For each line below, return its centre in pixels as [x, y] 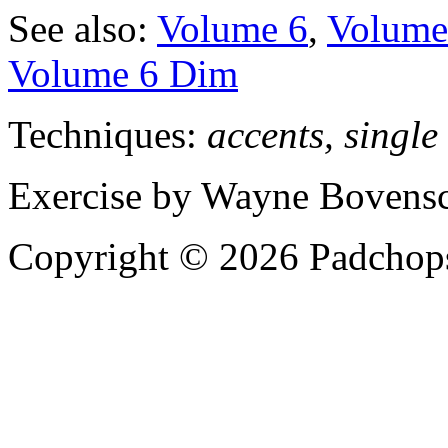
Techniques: [107, 134]
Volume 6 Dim [123, 73]
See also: [82, 28]
